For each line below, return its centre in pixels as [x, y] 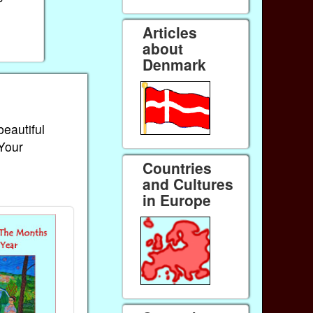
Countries [177, 168]
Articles [170, 32]
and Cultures [188, 184]
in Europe [177, 200]
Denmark [175, 65]
